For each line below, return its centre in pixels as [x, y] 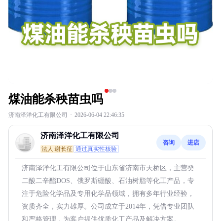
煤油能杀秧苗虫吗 [56, 99]
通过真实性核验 [96, 149]
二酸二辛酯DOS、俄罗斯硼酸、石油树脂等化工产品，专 [108, 181]
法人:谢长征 [57, 149]
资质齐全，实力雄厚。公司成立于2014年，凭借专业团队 [108, 206]
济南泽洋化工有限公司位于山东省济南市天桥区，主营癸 [108, 168]
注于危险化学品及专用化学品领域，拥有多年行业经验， [108, 194]
